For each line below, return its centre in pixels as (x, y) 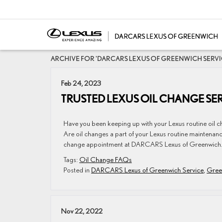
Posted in (77, 170)
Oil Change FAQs (106, 159)
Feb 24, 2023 (81, 83)
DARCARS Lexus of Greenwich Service (147, 170)
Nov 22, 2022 (82, 211)
